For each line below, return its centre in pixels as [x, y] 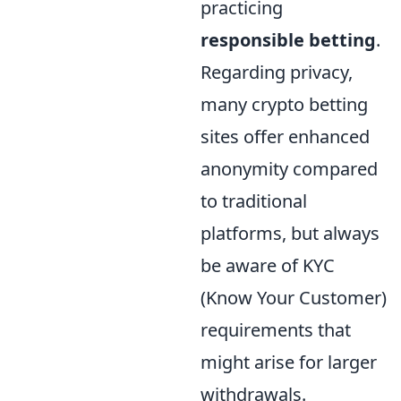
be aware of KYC [268, 265]
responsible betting [288, 39]
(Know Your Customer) [294, 297]
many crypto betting [284, 104]
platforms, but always [290, 233]
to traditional [254, 200]
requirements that [276, 329]
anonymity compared [289, 168]
